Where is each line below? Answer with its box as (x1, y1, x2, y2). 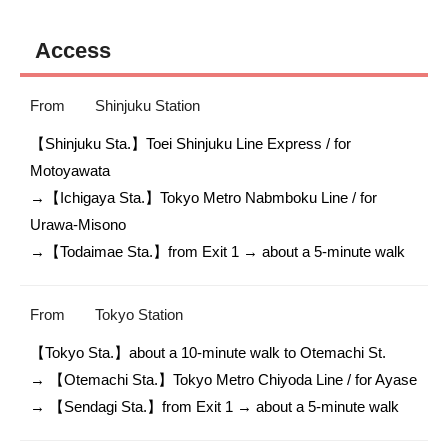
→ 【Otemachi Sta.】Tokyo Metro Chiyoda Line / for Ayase (30, 370, 417, 388)
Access (35, 37, 111, 63)
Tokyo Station (95, 305, 183, 323)
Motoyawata (30, 161, 110, 179)
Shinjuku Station (95, 96, 200, 114)
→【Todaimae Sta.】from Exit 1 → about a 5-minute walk (30, 242, 405, 260)
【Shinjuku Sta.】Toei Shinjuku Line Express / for (30, 134, 351, 152)
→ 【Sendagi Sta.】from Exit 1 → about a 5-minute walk (30, 397, 399, 415)
